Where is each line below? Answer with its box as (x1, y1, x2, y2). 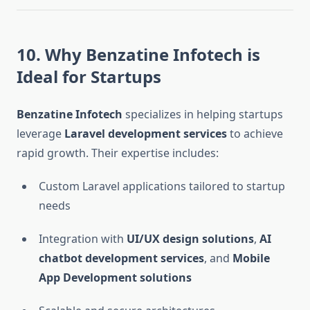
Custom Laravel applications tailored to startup (39, 179, 285, 194)
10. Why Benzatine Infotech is (17, 43, 260, 66)
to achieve (227, 126, 283, 142)
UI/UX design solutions (127, 231, 254, 247)
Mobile (232, 250, 270, 266)
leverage (17, 126, 64, 142)
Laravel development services (64, 126, 227, 142)
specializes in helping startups (122, 107, 283, 122)
